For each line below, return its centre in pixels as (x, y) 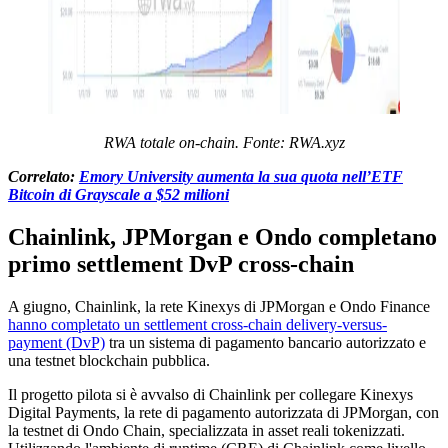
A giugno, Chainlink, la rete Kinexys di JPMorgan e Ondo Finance (219, 306)
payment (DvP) (56, 342)
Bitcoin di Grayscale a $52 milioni (118, 194)
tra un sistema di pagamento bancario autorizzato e (265, 342)
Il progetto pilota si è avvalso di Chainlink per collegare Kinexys (210, 394)
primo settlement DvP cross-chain (181, 263)
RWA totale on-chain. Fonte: (196, 142)
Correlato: (43, 176)
